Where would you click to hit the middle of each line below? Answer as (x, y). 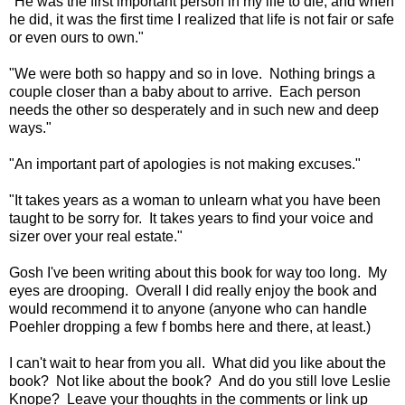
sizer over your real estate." (96, 237)
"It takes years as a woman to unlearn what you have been (195, 201)
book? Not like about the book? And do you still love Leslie (200, 381)
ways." (30, 128)
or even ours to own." (76, 38)
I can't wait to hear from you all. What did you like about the (198, 363)
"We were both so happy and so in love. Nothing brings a (192, 74)
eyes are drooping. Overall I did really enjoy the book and (193, 291)
